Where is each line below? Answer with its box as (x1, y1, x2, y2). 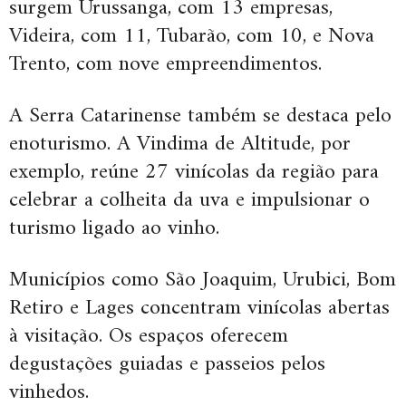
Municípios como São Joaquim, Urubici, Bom (9, 260, 396, 299)
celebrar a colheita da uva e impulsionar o (9, 180, 370, 219)
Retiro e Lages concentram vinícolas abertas (9, 288, 390, 327)
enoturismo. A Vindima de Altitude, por (9, 124, 351, 163)
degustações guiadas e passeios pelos (9, 344, 325, 383)
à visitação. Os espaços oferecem (9, 316, 288, 355)
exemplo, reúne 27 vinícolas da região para (9, 152, 379, 191)
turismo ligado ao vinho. (9, 208, 219, 247)
